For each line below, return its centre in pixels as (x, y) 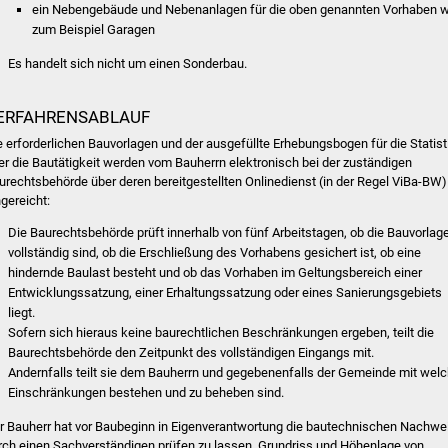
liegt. (22, 313)
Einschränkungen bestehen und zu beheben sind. (146, 393)
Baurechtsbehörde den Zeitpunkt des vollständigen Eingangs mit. (191, 353)
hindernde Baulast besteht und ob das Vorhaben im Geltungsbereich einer (215, 273)
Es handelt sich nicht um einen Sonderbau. (128, 63)
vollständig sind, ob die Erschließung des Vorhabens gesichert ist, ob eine (215, 253)
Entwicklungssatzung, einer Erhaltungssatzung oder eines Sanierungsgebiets (225, 293)
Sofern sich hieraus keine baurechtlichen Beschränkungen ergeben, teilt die (221, 333)
